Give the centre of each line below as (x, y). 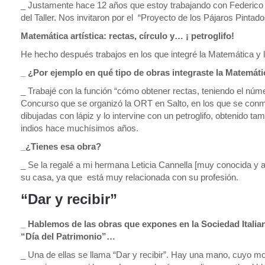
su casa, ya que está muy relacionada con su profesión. (130, 177)
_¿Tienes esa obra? (61, 146)
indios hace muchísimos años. (80, 128)
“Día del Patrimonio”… (68, 236)
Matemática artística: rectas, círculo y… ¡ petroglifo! (127, 36)
